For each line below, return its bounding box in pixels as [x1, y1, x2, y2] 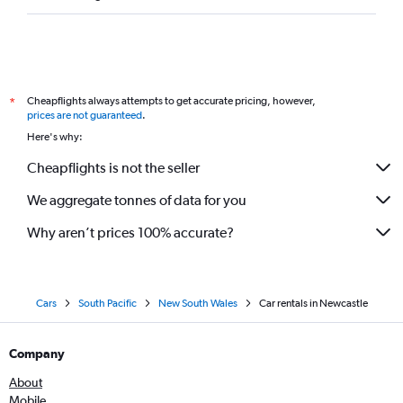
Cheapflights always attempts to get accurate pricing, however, [27, 94, 316, 107]
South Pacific [77, 297, 137, 309]
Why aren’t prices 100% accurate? [27, 223, 234, 241]
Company [9, 346, 65, 361]
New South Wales [157, 297, 237, 309]
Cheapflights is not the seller [27, 158, 200, 176]
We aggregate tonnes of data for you [27, 191, 246, 209]
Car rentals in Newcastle [258, 297, 368, 309]
